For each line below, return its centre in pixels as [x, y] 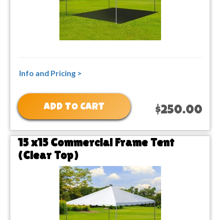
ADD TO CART [74, 107]
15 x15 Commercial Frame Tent [96, 142]
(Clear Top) [48, 155]
